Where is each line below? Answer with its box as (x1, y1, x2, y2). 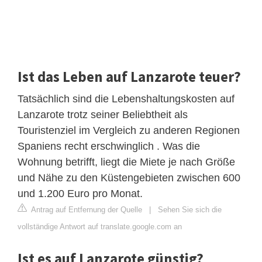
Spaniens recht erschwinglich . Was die (18, 140, 200, 153)
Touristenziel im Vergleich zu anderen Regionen (18, 125, 240, 137)
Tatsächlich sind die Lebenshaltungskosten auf (18, 93, 235, 105)
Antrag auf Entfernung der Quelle (29, 205, 142, 215)
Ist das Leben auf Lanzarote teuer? (18, 67, 241, 87)
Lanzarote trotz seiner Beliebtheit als (18, 109, 188, 121)
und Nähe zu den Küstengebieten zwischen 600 (18, 172, 240, 184)
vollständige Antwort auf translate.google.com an (18, 222, 182, 232)
